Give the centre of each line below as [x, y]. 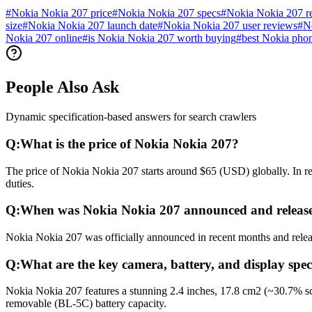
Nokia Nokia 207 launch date [93, 26]
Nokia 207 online [44, 38]
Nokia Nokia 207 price [62, 13]
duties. [20, 183]
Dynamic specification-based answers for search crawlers [131, 117]
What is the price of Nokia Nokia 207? [130, 143]
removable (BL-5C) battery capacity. [86, 304]
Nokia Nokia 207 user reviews [230, 26]
